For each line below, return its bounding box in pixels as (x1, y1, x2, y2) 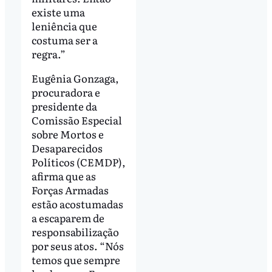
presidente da (31, 98, 97, 114)
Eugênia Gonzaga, (31, 70, 119, 86)
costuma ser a (31, 32, 98, 48)
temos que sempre (31, 252, 120, 268)
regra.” (31, 46, 66, 62)
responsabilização (31, 224, 119, 240)
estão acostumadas (31, 196, 123, 212)
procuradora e (31, 84, 100, 100)
